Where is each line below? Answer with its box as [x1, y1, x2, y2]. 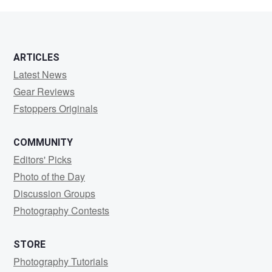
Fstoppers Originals [13, 101, 98, 115]
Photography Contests [13, 203, 109, 217]
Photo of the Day [13, 169, 85, 183]
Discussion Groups [13, 186, 95, 200]
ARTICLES [13, 52, 59, 63]
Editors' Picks [13, 152, 72, 166]
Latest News [13, 67, 67, 81]
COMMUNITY [13, 137, 73, 148]
